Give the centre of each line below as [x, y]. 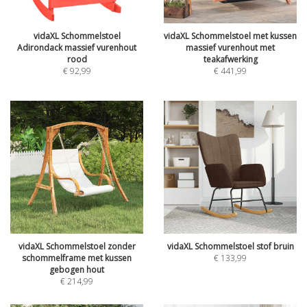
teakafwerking [230, 59]
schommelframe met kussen [77, 258]
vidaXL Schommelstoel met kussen [230, 36]
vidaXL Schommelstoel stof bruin [230, 246]
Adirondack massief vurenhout [77, 48]
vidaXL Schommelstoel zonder [77, 246]
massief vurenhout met [230, 48]
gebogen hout [77, 270]
